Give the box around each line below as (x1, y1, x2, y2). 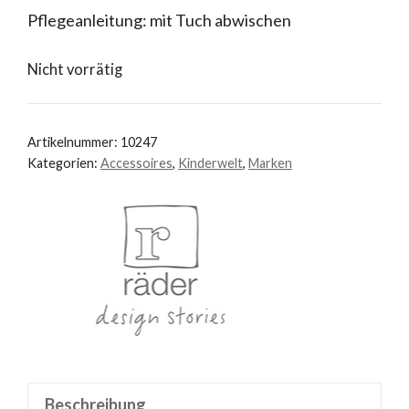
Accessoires (100, 155, 173, 172)
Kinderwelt (178, 155, 243, 172)
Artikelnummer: (27, 134, 121, 151)
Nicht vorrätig (27, 59, 122, 79)
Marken (248, 155, 292, 172)
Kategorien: (27, 155, 100, 172)
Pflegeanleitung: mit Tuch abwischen (27, 9, 291, 30)
